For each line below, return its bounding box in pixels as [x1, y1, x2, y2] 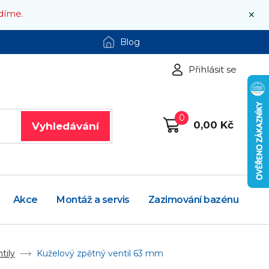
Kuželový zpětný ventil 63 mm [36, 248, 163, 259]
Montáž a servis [56, 194, 130, 206]
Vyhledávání [31, 119, 99, 132]
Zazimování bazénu [148, 194, 239, 206]
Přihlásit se [189, 64, 237, 75]
